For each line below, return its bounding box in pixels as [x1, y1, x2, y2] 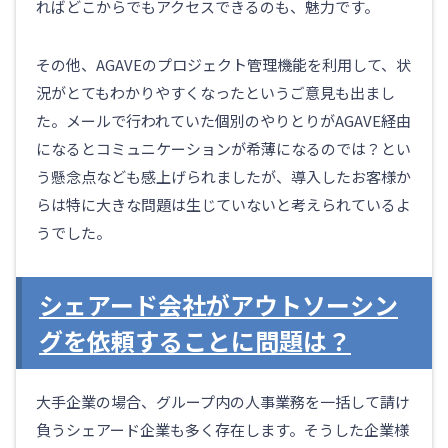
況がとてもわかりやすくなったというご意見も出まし [36, 82, 395, 104]
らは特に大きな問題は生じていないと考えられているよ [36, 194, 411, 216]
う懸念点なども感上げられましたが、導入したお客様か [36, 166, 411, 188]
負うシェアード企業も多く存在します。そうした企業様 [36, 419, 409, 441]
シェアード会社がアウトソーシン [39, 287, 398, 323]
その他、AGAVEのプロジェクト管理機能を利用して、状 [36, 54, 411, 76]
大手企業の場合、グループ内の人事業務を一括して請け [36, 391, 410, 413]
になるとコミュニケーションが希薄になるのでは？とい [36, 138, 411, 160]
